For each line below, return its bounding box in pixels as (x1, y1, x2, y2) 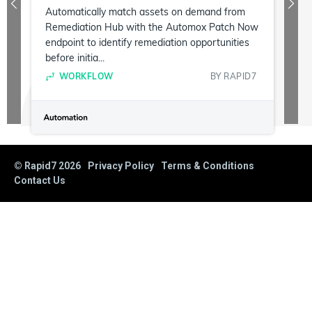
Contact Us (14, 175, 65, 187)
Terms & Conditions (161, 160, 254, 172)
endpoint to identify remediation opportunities (45, 36, 249, 49)
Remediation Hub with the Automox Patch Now (45, 21, 258, 34)
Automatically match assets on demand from (45, 6, 245, 19)
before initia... (45, 52, 104, 65)
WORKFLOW (58, 71, 114, 82)
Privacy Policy (88, 160, 154, 172)
